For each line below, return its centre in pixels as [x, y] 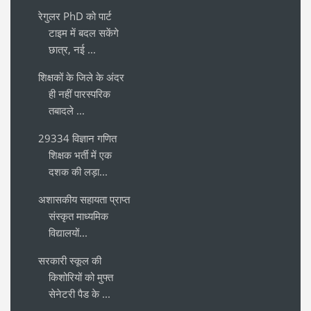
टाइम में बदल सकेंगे [84, 32]
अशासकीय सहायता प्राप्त [84, 199]
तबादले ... [67, 110]
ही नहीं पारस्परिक [79, 93]
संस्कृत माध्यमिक [78, 216]
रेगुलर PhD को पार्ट [75, 16]
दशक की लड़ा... [78, 171]
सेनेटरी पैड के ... [79, 293]
